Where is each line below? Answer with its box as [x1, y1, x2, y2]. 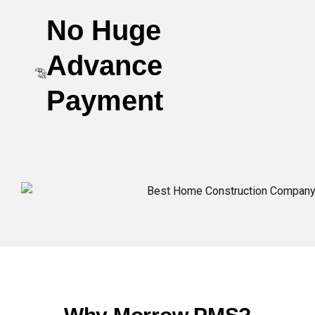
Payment [46, 84, 163, 116]
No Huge [46, 14, 161, 46]
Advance [46, 49, 162, 81]
